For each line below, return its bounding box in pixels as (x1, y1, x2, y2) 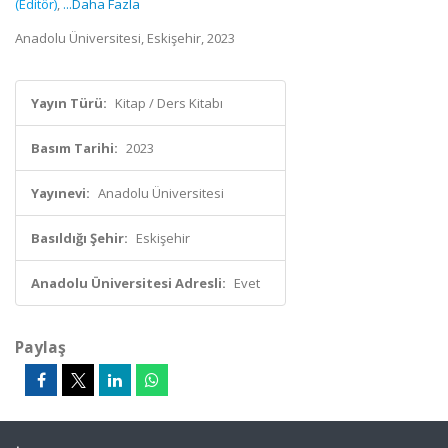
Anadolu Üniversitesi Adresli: (31, 274, 226, 292)
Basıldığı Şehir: (31, 229, 128, 247)
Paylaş (15, 336, 66, 358)
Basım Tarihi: (31, 139, 118, 157)
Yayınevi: (31, 184, 90, 202)
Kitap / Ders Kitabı (115, 94, 223, 112)
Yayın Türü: (31, 94, 107, 112)
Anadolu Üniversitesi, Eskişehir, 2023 (15, 29, 235, 47)
